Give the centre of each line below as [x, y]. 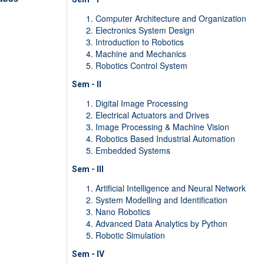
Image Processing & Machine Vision [162, 127]
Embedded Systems [133, 151]
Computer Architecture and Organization [171, 19]
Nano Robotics [123, 212]
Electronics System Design [145, 30]
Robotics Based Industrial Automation [165, 139]
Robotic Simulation [130, 235]
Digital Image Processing [141, 103]
